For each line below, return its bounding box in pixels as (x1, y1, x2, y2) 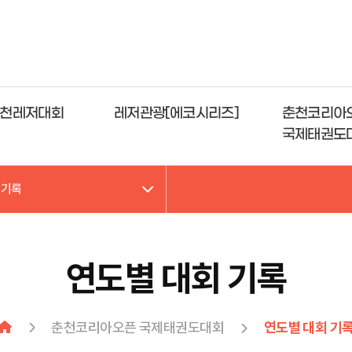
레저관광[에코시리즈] (114, 105, 238, 122)
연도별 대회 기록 (65, 257, 287, 299)
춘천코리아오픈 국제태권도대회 (51, 319, 225, 335)
